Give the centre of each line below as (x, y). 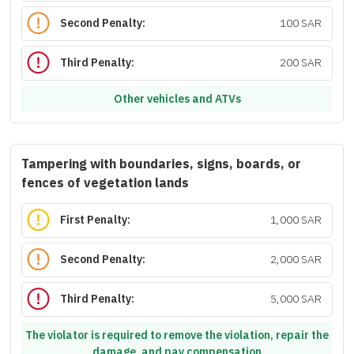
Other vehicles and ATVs (177, 99)
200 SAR (300, 63)
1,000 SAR (296, 220)
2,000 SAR (296, 260)
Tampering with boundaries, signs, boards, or (161, 164)
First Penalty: (96, 220)
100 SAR (300, 24)
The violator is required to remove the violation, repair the (177, 335)
